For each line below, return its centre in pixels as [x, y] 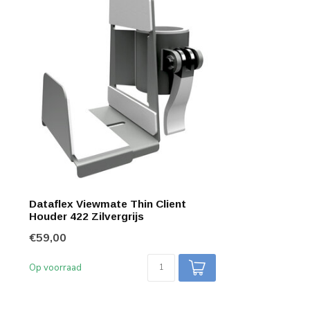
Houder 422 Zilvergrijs [86, 216]
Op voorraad [55, 268]
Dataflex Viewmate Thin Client [108, 204]
